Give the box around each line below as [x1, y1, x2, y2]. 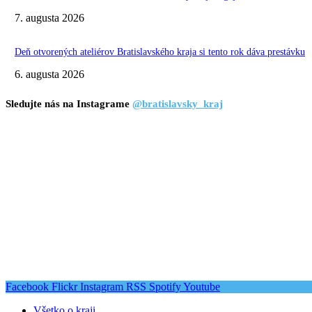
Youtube [183, 281, 220, 293]
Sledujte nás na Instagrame [6, 97, 132, 109]
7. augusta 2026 [15, 11, 84, 24]
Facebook [6, 281, 49, 293]
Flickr [52, 281, 77, 293]
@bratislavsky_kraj [132, 97, 223, 109]
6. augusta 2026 [15, 68, 84, 80]
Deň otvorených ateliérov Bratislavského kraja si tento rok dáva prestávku [15, 46, 305, 57]
